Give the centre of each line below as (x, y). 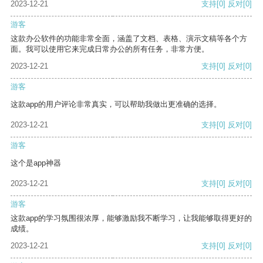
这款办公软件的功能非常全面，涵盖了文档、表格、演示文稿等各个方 (129, 39)
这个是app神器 (36, 163)
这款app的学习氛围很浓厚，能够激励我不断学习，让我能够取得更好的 (131, 218)
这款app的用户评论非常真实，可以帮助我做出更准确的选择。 (116, 104)
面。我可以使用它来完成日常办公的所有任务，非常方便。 (110, 49)
